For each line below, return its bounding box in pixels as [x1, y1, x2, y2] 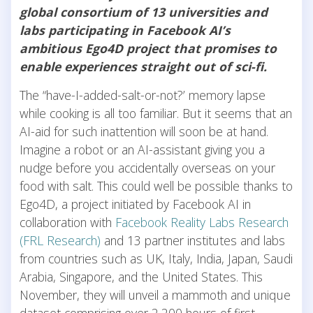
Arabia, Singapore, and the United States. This [20, 268, 263, 285]
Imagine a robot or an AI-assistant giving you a [20, 140, 265, 158]
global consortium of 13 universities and [20, 3, 268, 20]
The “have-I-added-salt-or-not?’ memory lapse [20, 86, 265, 103]
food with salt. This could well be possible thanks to [20, 177, 293, 194]
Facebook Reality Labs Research [115, 213, 289, 231]
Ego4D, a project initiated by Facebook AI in [20, 195, 251, 212]
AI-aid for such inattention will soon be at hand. [20, 122, 268, 140]
